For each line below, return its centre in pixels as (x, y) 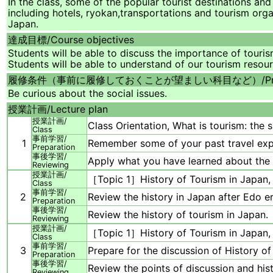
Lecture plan (79, 109)
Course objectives (92, 40)
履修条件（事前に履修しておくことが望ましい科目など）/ (136, 80)
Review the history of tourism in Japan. (178, 215)
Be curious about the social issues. (87, 94)
